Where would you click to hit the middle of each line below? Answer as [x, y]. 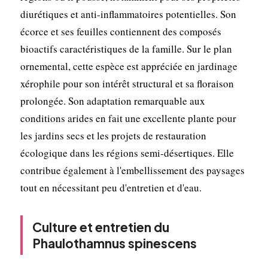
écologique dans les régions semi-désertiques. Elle [127, 153]
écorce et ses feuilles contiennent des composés [121, 31]
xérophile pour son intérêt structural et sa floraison [127, 83]
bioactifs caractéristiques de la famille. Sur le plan [126, 48]
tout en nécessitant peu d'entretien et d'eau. [111, 187]
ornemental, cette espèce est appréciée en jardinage [129, 66]
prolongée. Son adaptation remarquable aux [112, 100]
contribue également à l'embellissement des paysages [132, 170]
